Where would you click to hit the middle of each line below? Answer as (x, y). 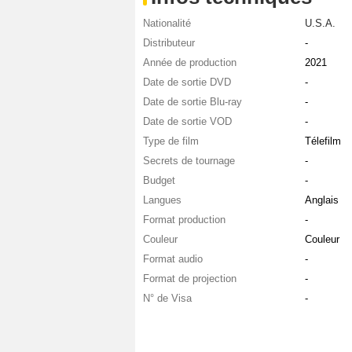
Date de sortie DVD (187, 82)
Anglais (321, 200)
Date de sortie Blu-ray (192, 101)
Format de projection (190, 278)
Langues (162, 200)
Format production (184, 219)
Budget (159, 180)
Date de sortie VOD (187, 121)
